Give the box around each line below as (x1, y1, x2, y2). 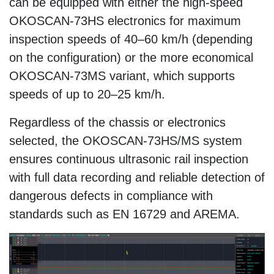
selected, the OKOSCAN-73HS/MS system (9, 133, 242, 147)
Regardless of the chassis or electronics (9, 115, 226, 129)
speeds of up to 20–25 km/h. (9, 87, 165, 101)
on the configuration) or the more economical (9, 50, 253, 64)
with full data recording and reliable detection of (9, 170, 265, 184)
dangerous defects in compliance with (9, 188, 213, 202)
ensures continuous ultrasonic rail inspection (9, 152, 248, 166)
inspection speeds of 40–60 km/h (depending (9, 32, 253, 46)
